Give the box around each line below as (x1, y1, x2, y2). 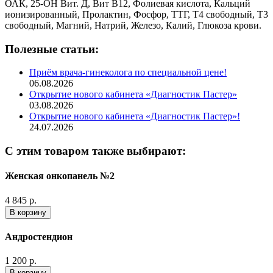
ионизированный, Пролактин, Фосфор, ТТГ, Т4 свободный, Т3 (5, 9, 268, 19)
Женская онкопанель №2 (5, 171, 115, 182)
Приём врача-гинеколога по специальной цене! (29, 67, 227, 78)
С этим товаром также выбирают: (5, 144, 186, 157)
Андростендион (5, 231, 73, 242)
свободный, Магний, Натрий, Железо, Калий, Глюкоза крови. (5, 19, 261, 30)
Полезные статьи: (5, 42, 99, 55)
